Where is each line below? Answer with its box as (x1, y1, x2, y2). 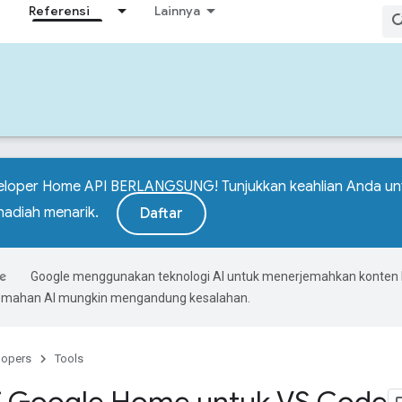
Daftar (140, 205, 183, 223)
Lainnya (154, 3, 200, 19)
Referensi (29, 3, 90, 19)
